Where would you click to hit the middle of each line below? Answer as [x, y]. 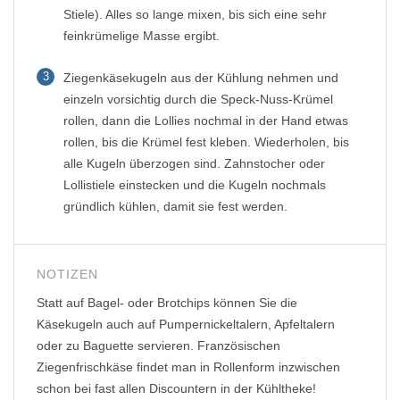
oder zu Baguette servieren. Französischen [158, 345]
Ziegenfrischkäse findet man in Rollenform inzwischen [188, 367]
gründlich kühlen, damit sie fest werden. [175, 206]
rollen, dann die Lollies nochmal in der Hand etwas [206, 120]
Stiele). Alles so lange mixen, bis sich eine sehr [195, 14]
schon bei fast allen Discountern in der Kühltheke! [176, 388]
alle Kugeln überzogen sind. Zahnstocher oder [194, 163]
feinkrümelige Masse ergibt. [142, 35]
